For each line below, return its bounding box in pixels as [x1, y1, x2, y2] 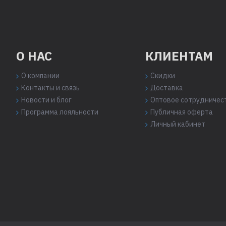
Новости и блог [21, 95, 72, 104]
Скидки [150, 71, 175, 80]
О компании [21, 71, 60, 80]
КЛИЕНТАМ [145, 48, 213, 64]
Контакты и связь [21, 83, 80, 92]
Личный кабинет [150, 120, 205, 129]
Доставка [150, 83, 183, 92]
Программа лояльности [21, 107, 98, 117]
